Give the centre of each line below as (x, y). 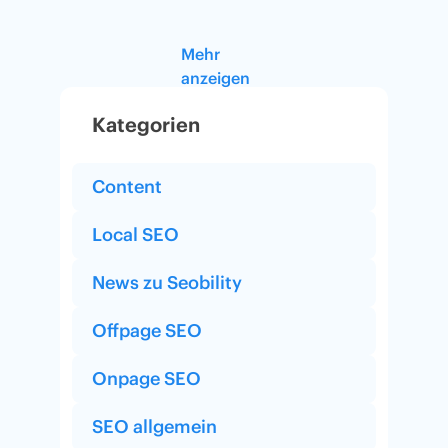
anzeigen (215, 77)
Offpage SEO (147, 330)
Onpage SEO (146, 378)
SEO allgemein (154, 426)
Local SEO (135, 234)
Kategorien (146, 124)
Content (127, 186)
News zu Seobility (167, 282)
